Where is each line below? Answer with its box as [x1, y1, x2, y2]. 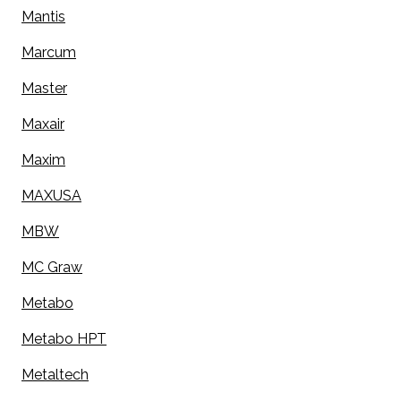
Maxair [21, 115, 64, 133]
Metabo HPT [21, 330, 107, 348]
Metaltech [21, 366, 89, 384]
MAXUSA [21, 187, 81, 205]
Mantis [21, 8, 65, 26]
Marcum [21, 44, 76, 62]
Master [21, 80, 67, 98]
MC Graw [21, 259, 82, 277]
